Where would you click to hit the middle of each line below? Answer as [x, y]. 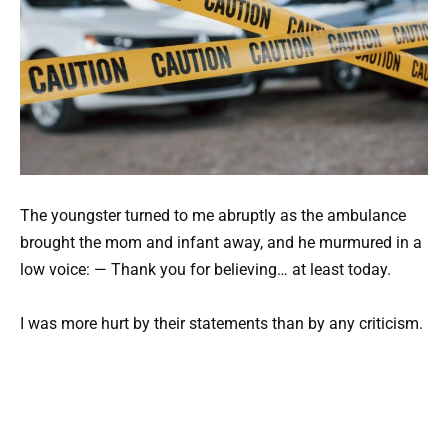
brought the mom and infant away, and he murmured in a [221, 242]
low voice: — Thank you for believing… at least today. [205, 269]
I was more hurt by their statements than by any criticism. [221, 324]
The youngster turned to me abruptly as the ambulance [213, 215]
